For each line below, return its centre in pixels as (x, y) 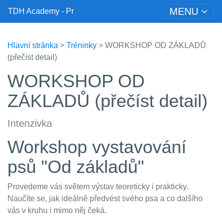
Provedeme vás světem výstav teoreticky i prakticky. (98, 187)
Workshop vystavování (97, 147)
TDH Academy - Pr (41, 11)
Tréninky (82, 45)
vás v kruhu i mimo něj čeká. (57, 210)
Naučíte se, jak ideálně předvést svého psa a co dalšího (105, 198)
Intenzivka (30, 123)
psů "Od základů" (76, 167)
